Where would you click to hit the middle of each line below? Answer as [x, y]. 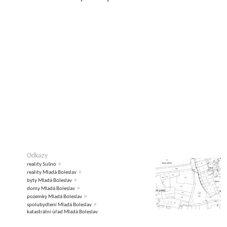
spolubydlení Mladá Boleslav [59, 205]
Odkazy [37, 156]
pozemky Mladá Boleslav [54, 197]
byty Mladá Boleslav [49, 181]
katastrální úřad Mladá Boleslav [62, 212]
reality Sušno [42, 165]
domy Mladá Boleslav [51, 189]
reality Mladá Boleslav [52, 173]
